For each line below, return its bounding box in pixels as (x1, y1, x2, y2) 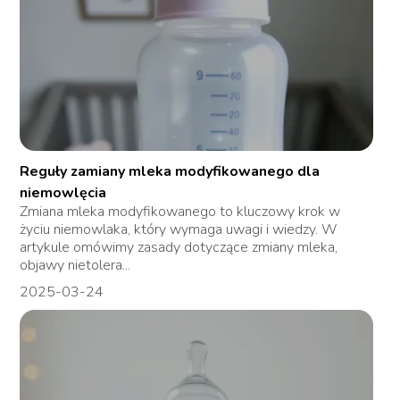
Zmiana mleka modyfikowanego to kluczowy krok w (20, 201, 341, 221)
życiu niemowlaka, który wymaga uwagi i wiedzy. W (20, 219, 338, 239)
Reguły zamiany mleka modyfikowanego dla (20, 161, 321, 181)
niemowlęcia (20, 182, 107, 203)
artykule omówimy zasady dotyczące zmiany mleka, (20, 237, 338, 257)
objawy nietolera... (20, 254, 131, 275)
